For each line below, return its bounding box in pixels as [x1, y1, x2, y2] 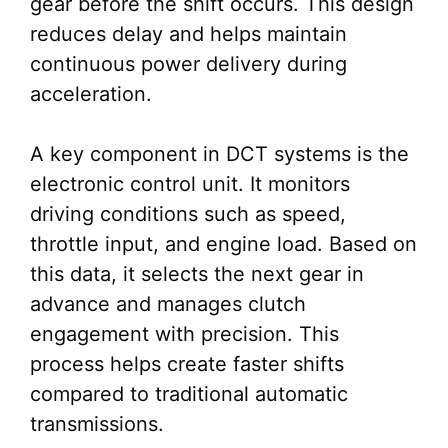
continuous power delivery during [30, 52, 347, 77]
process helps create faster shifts [30, 352, 344, 377]
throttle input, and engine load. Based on [30, 232, 417, 257]
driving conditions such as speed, [30, 202, 346, 227]
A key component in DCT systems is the [30, 142, 409, 167]
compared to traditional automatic [30, 382, 348, 407]
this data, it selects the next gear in [30, 262, 364, 287]
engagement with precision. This [30, 322, 339, 347]
